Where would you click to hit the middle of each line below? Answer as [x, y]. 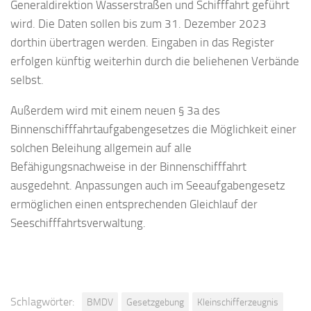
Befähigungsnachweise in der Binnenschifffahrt [128, 166]
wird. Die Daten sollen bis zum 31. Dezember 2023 [138, 23]
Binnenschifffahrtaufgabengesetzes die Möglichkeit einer [153, 129]
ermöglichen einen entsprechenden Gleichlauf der [134, 204]
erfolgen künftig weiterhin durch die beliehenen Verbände [155, 61]
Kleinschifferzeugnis [238, 302]
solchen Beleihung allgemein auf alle [101, 148]
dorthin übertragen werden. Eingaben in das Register [142, 42]
